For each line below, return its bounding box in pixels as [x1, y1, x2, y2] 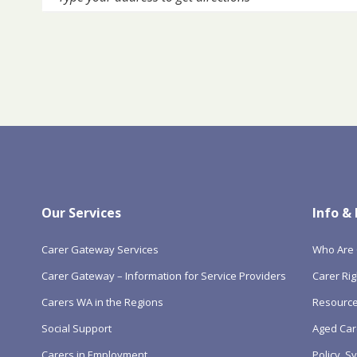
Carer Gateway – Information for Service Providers [41, 268, 286, 283]
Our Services [41, 203, 121, 222]
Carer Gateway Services [41, 241, 159, 257]
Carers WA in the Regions [41, 294, 163, 309]
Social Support [41, 320, 112, 335]
